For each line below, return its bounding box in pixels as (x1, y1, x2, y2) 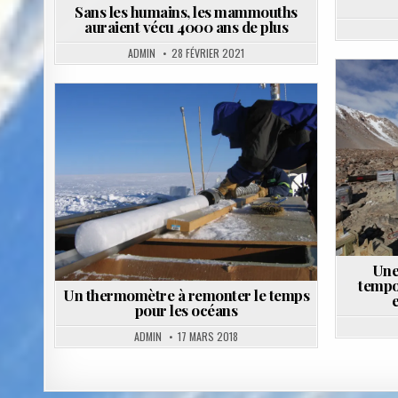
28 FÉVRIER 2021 (171, 45, 245, 61)
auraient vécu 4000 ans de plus (84, 17, 289, 37)
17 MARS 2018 (178, 328, 239, 344)
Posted (155, 120, 196, 134)
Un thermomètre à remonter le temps (63, 284, 310, 305)
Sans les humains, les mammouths (75, 2, 298, 22)
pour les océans (134, 299, 238, 320)
